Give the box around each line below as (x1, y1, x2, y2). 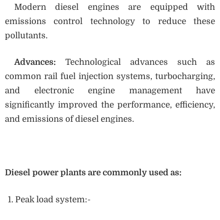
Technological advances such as (65, 57, 215, 67)
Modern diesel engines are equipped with (5, 2, 215, 12)
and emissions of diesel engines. (5, 114, 134, 124)
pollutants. (5, 30, 48, 40)
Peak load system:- (15, 194, 91, 204)
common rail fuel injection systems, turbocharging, (5, 72, 215, 82)
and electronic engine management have (5, 86, 215, 96)
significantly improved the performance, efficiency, (5, 100, 215, 110)
